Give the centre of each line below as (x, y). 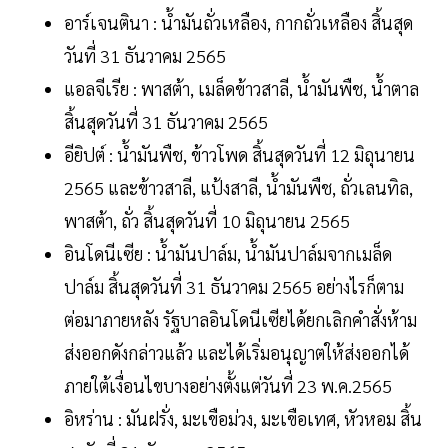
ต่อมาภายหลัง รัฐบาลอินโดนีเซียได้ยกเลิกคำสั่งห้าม (240, 320)
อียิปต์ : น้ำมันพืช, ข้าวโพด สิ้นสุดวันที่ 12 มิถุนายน (239, 155)
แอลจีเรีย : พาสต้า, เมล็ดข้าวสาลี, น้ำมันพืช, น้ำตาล (241, 89)
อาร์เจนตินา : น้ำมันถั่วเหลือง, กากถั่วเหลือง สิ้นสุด (238, 23)
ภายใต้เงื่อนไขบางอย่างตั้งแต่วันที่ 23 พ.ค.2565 (228, 386)
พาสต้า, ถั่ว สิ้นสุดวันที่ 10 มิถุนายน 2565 (207, 221)
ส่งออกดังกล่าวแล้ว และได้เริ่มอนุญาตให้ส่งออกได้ (236, 353)
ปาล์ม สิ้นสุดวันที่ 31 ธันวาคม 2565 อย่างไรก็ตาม (234, 287)
